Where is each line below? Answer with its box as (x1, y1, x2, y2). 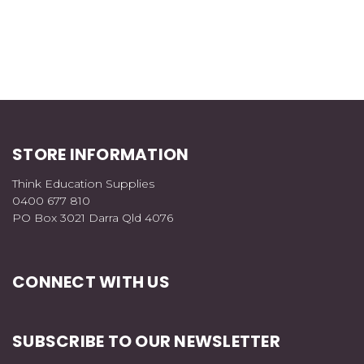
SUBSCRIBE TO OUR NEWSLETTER (12, 330, 280, 353)
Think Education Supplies (12, 176, 154, 192)
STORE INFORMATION (12, 143, 189, 167)
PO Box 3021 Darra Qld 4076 (12, 210, 173, 226)
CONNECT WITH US (12, 271, 170, 294)
